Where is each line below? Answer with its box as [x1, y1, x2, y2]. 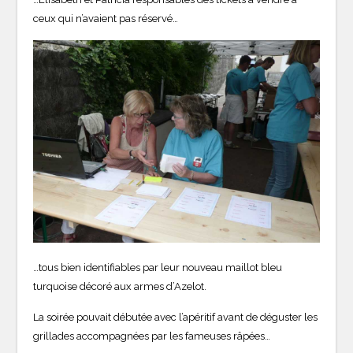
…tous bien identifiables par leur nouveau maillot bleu [33, 262, 283, 274]
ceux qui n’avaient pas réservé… [33, 13, 179, 25]
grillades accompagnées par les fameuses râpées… [33, 330, 271, 343]
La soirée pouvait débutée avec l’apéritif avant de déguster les [33, 311, 318, 324]
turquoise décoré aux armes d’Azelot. [33, 281, 207, 293]
